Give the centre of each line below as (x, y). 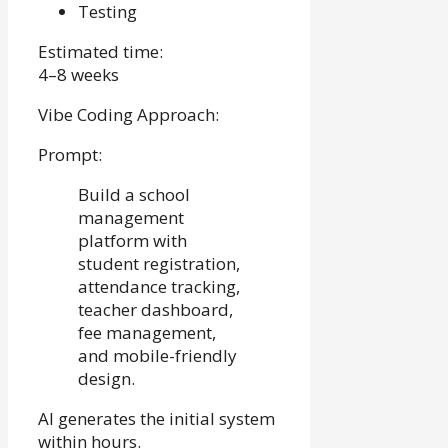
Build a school (134, 195)
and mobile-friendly (157, 356)
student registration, (159, 264)
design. (106, 379)
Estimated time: (100, 52)
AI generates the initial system (156, 419)
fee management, (147, 333)
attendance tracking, (159, 287)
